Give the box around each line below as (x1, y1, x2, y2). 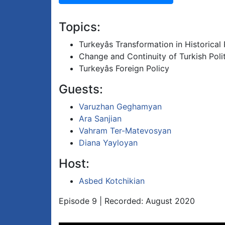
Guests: (59, 82, 103, 97)
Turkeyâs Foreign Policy (79, 63, 169, 74)
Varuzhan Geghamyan (79, 101, 162, 112)
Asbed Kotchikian (79, 176, 145, 186)
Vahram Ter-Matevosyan (79, 126, 171, 136)
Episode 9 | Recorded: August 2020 (59, 196, 195, 206)
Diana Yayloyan (79, 138, 138, 148)
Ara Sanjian (79, 114, 122, 124)
